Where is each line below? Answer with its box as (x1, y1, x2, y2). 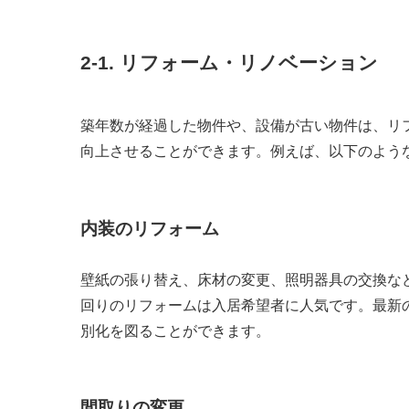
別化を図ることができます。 (80, 322, 270, 339)
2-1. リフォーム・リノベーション (80, 51, 378, 73)
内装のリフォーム (80, 218, 219, 238)
